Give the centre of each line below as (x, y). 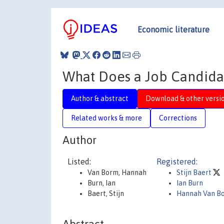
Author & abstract (100, 98)
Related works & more (106, 118)
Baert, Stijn (106, 193)
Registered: (177, 161)
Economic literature (173, 29)
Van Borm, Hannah (117, 172)
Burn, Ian (101, 183)
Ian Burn (190, 183)
